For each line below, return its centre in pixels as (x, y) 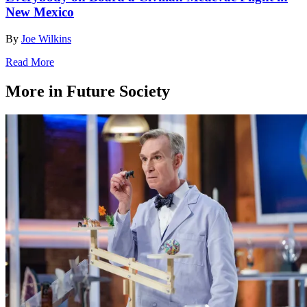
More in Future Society (88, 91)
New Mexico (40, 12)
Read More (30, 62)
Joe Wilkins (46, 38)
